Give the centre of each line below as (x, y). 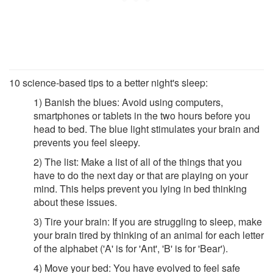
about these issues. (75, 202)
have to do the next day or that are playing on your (141, 175)
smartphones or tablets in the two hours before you (142, 115)
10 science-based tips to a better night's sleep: (108, 82)
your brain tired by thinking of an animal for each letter (149, 235)
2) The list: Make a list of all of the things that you (138, 161)
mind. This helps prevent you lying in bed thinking (140, 188)
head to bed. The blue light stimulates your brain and (147, 129)
